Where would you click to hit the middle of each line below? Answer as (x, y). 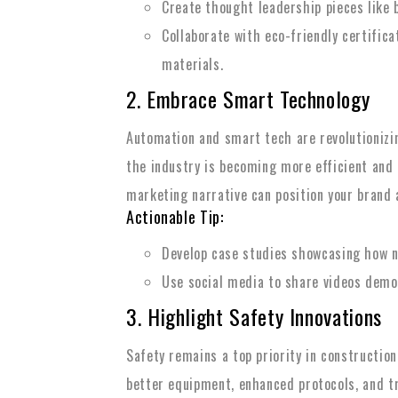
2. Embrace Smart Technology (248, 99)
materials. (193, 64)
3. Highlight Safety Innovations (254, 316)
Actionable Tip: (175, 217)
